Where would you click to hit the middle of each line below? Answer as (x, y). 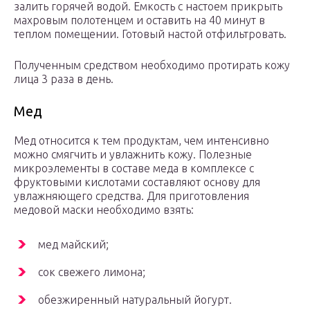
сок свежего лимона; (92, 272)
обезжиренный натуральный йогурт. (135, 300)
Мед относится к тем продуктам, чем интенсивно (142, 141)
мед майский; (73, 245)
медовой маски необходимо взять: (104, 210)
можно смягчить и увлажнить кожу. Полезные (133, 155)
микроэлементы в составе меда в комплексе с (134, 168)
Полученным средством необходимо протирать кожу (152, 65)
